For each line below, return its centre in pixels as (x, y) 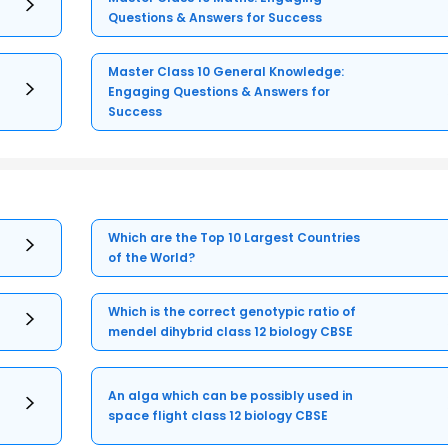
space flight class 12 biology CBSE (218, 416)
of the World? (152, 258)
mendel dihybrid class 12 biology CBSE (231, 332)
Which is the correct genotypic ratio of (232, 312)
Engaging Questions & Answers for (219, 92)
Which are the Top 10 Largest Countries (234, 238)
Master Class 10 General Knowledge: (226, 72)
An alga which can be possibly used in (231, 396)
